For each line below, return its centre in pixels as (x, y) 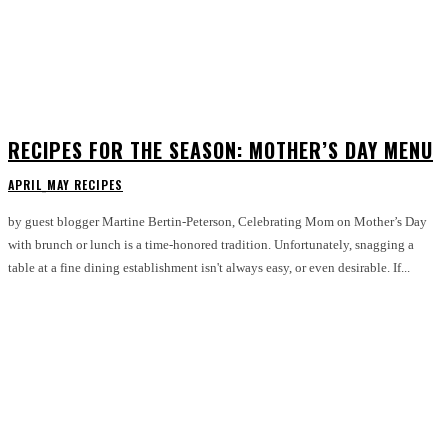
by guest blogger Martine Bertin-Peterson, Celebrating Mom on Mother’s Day (123, 221)
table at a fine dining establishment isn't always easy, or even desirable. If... (209, 267)
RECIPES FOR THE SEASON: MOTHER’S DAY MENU (220, 149)
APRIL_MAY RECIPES (65, 184)
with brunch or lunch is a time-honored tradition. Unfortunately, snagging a (211, 244)
